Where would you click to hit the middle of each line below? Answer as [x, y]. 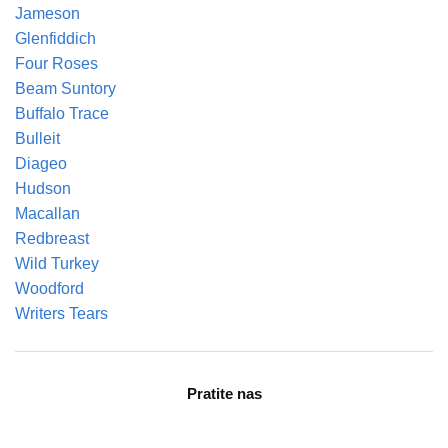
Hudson [43, 189]
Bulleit [37, 139]
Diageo [41, 164]
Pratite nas [224, 394]
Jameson [47, 14]
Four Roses [56, 64]
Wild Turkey [57, 264]
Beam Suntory [65, 89]
